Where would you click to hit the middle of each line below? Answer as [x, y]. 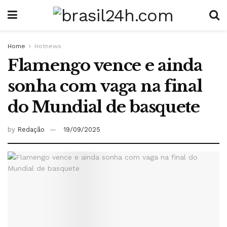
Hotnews [48, 46]
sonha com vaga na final [105, 86]
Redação [31, 129]
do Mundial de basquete [104, 107]
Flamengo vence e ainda [105, 65]
